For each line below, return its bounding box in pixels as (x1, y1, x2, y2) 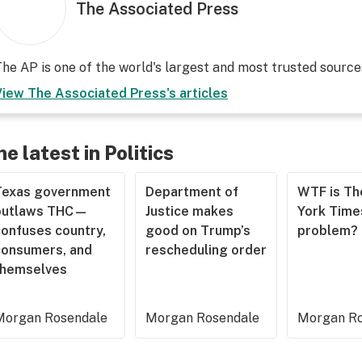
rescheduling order (145, 242, 267, 258)
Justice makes (145, 204, 234, 219)
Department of (145, 184, 239, 200)
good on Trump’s (145, 223, 251, 238)
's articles (166, 86, 228, 101)
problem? (297, 223, 359, 238)
